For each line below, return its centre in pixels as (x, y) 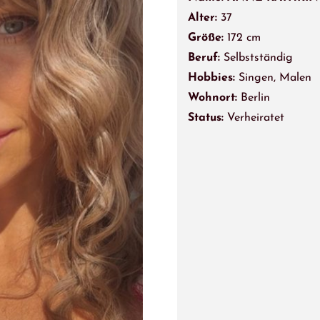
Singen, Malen (275, 78)
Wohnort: (212, 98)
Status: (207, 118)
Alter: (204, 18)
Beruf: (205, 58)
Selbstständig (258, 58)
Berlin (253, 98)
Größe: (207, 38)
